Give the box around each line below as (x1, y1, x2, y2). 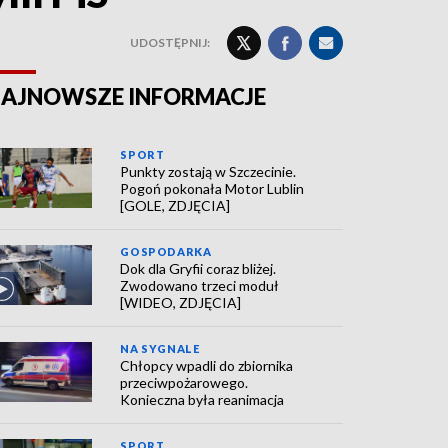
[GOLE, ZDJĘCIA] (120, 197, 231, 214)
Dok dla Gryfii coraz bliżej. (120, 260, 277, 277)
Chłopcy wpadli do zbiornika (120, 357, 294, 374)
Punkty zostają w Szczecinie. (120, 163, 297, 180)
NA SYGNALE (120, 342, 200, 355)
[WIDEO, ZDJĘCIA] (120, 294, 242, 311)
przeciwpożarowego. (120, 374, 249, 391)
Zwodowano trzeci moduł (120, 277, 280, 294)
